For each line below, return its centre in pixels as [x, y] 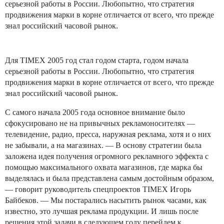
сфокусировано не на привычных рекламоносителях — [100, 123]
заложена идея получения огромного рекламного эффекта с [107, 156]
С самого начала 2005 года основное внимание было [95, 112]
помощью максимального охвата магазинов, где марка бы [104, 167]
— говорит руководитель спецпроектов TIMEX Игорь [98, 189]
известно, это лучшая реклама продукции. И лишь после [102, 211]
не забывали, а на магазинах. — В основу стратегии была [103, 145]
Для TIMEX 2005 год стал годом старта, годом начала [97, 60]
